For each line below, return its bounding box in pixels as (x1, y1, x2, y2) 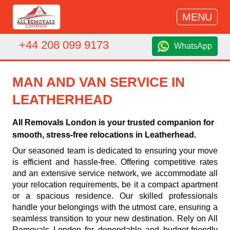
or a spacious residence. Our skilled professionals (12, 191, 218, 200)
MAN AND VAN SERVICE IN (12, 74, 185, 90)
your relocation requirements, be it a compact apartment (12, 180, 218, 189)
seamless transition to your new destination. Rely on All (12, 214, 218, 223)
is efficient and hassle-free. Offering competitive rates (12, 158, 218, 166)
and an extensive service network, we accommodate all (12, 169, 218, 178)
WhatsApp (174, 42, 212, 50)
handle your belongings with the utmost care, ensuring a (12, 203, 218, 212)
